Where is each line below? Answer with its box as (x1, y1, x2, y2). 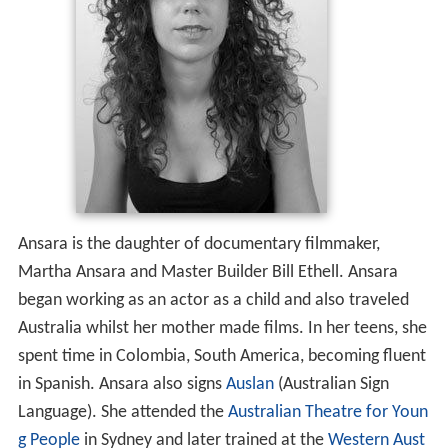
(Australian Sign (273, 374, 389, 394)
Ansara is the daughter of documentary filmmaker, (17, 234, 380, 254)
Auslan (225, 374, 274, 394)
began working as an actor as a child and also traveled (17, 290, 409, 310)
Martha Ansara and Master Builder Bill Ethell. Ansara (17, 262, 398, 282)
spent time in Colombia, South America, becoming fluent (17, 346, 426, 366)
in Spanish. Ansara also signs (17, 374, 226, 394)
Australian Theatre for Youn (227, 402, 428, 422)
